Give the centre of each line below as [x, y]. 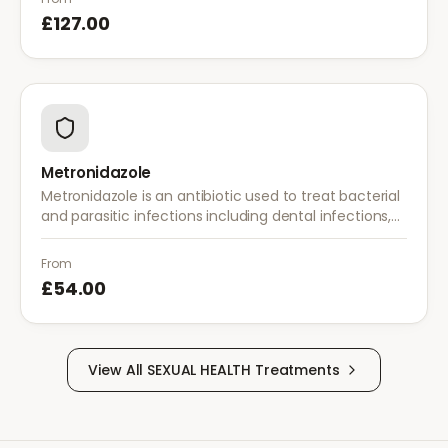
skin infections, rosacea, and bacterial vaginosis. [205, 236]
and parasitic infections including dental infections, [216, 216]
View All [118, 370]
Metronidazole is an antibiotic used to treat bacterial [220, 196]
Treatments [295, 370]
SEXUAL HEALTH [199, 370]
